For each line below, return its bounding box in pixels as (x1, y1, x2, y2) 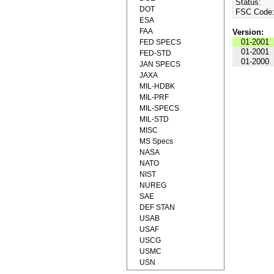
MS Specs (139, 137, 173, 146)
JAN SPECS (139, 60, 180, 68)
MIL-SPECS (139, 104, 179, 113)
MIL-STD (139, 115, 169, 124)
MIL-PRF (139, 93, 169, 102)
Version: (232, 28, 264, 37)
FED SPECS (139, 38, 181, 46)
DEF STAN (139, 203, 175, 212)
